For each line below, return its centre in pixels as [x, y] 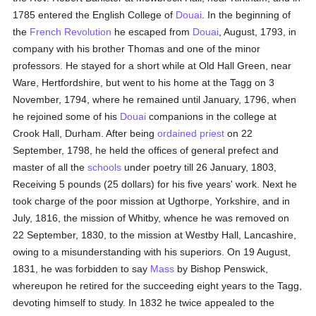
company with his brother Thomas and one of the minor [137, 49]
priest [212, 133]
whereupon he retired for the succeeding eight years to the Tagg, [158, 286]
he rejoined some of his [67, 116]
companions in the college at [212, 116]
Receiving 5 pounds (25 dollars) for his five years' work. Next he [155, 184]
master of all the [50, 167]
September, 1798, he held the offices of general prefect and [146, 150]
